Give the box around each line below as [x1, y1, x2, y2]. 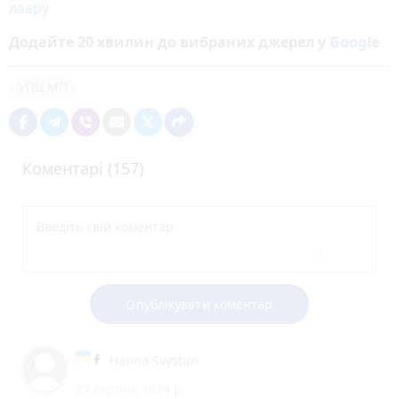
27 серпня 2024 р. [76, 379, 185, 397]
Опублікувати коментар [126, 295, 273, 313]
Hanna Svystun [110, 351, 199, 369]
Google [330, 31, 379, 52]
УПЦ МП [18, 77, 68, 95]
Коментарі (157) [22, 157, 143, 179]
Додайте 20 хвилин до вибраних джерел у [9, 31, 330, 52]
